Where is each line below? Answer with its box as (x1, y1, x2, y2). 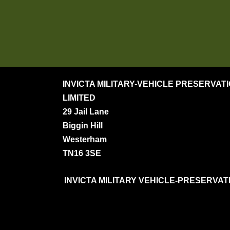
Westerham (63, 135, 107, 144)
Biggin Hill (63, 121, 103, 130)
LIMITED (63, 93, 95, 103)
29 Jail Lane (63, 107, 109, 117)
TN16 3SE (63, 149, 101, 158)
